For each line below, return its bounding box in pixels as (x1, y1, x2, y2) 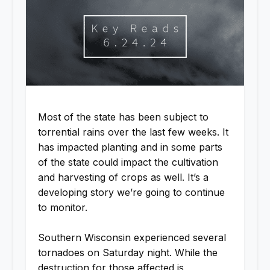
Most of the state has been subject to (37, 110, 209, 123)
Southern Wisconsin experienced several (37, 231, 226, 244)
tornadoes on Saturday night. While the (37, 246, 218, 259)
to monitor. (37, 201, 87, 213)
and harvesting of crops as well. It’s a (37, 171, 209, 183)
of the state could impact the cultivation (37, 155, 218, 168)
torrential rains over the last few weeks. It (37, 125, 228, 138)
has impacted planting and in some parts (37, 140, 222, 153)
